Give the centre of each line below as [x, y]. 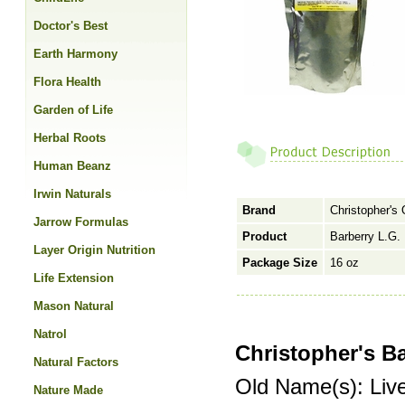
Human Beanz [72, 166]
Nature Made [68, 390]
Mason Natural [74, 306]
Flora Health [67, 82]
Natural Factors [76, 362]
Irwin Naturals [72, 194]
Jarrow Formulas [81, 222]
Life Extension [74, 278]
